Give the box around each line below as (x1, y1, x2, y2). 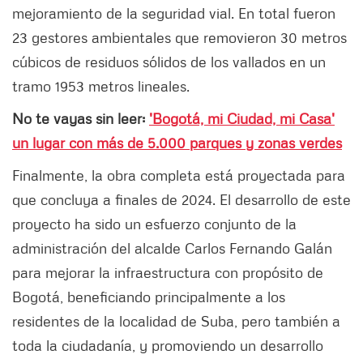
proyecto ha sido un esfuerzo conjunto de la (12, 214, 297, 233)
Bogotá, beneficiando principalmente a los (12, 287, 285, 305)
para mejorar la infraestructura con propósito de (12, 263, 323, 281)
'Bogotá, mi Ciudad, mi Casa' (149, 109, 335, 127)
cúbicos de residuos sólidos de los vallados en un (12, 52, 326, 70)
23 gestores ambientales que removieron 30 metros (12, 28, 347, 46)
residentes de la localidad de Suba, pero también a (12, 311, 340, 330)
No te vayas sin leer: (12, 109, 149, 127)
